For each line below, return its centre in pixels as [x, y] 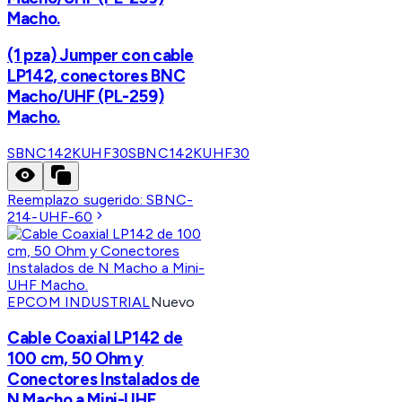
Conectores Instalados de [104, 379]
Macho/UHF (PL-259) [86, 97]
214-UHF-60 [50, 217]
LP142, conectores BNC [96, 76]
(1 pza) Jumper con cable [101, 56]
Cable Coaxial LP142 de [95, 337]
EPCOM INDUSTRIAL [79, 302]
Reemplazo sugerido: [77, 200]
